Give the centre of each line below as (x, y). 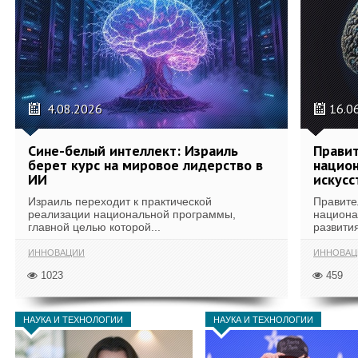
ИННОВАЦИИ (56, 252)
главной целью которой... (94, 227)
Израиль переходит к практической (120, 201)
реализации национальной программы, (132, 214)
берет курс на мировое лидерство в (145, 165)
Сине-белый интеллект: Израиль (133, 151)
